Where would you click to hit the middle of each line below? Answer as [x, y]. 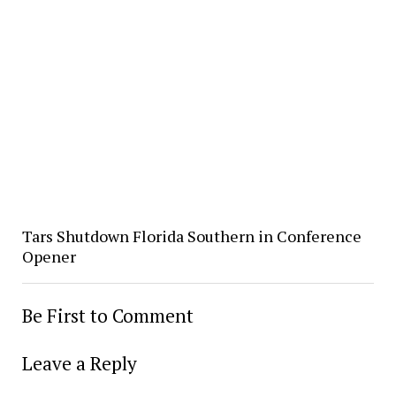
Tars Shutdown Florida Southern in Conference [191, 236]
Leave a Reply [79, 363]
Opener [49, 256]
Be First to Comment [107, 315]
